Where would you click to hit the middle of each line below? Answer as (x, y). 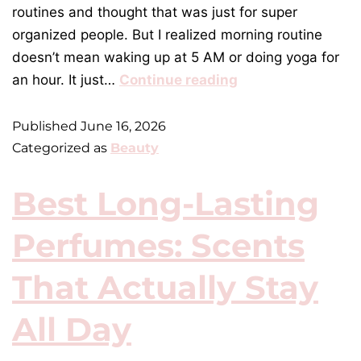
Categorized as (61, 148)
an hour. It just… (66, 80)
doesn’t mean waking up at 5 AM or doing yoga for (176, 58)
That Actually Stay (165, 288)
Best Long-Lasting (166, 204)
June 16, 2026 (123, 127)
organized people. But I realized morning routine (167, 35)
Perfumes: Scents (158, 246)
